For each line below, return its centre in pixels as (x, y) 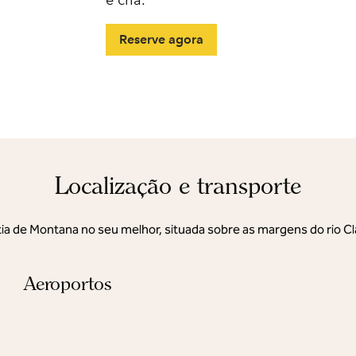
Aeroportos (68, 283)
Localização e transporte (178, 186)
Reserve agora (162, 39)
